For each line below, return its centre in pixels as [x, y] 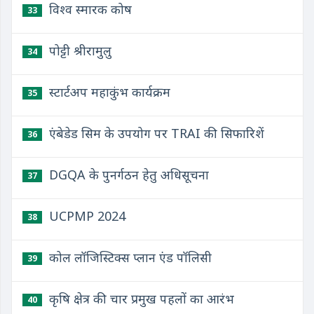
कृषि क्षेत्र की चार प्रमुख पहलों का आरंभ [140, 299]
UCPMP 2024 [86, 216]
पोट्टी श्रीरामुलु [78, 50]
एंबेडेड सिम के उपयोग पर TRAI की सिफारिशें [155, 133]
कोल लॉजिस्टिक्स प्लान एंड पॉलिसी [129, 257]
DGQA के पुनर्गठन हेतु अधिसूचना [127, 175]
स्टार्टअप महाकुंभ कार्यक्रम [108, 92]
